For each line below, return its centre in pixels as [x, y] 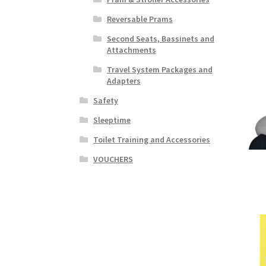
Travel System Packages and [159, 69]
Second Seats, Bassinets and [160, 38]
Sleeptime [112, 120]
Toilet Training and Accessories [152, 139]
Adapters [123, 80]
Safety [106, 100]
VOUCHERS [113, 159]
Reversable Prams [140, 19]
